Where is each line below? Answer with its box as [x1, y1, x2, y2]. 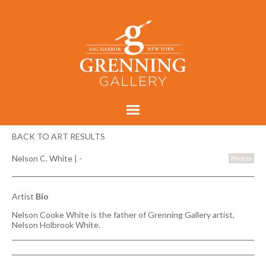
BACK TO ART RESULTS [12, 131, 105, 141]
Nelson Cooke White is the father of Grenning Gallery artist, [12, 209, 235, 220]
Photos [231, 154, 252, 162]
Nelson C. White [12, 153, 72, 163]
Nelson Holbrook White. [12, 219, 100, 230]
